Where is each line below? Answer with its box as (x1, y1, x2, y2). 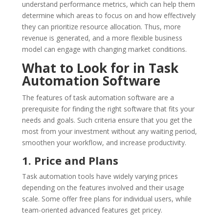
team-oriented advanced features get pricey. (22, 205, 162, 215)
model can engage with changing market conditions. (22, 44, 187, 54)
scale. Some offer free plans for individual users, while (22, 194, 192, 203)
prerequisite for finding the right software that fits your (22, 104, 195, 113)
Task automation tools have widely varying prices (22, 171, 178, 181)
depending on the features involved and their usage (22, 182, 184, 192)
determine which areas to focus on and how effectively (22, 10, 196, 20)
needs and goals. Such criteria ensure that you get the (22, 115, 192, 125)
